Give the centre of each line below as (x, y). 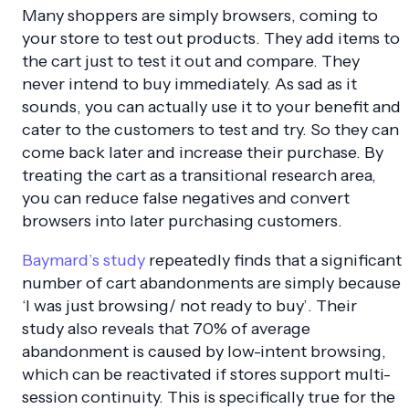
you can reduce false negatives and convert (186, 199)
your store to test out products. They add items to (211, 39)
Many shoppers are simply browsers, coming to (200, 16)
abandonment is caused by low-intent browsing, (204, 352)
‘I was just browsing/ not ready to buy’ (165, 306)
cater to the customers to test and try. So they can (210, 130)
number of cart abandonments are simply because (211, 283)
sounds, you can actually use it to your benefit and (211, 107)
